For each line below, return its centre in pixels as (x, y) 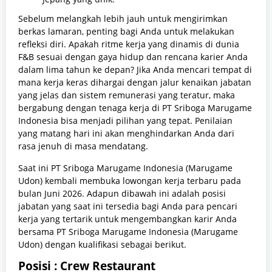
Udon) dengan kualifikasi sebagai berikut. (102, 245)
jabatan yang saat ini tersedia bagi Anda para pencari (128, 206)
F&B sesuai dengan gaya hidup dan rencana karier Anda (133, 57)
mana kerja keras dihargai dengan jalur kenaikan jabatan (135, 83)
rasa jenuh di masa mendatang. (83, 146)
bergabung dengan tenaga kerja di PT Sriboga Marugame (135, 108)
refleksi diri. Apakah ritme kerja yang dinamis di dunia (129, 44)
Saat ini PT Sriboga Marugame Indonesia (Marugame (125, 168)
